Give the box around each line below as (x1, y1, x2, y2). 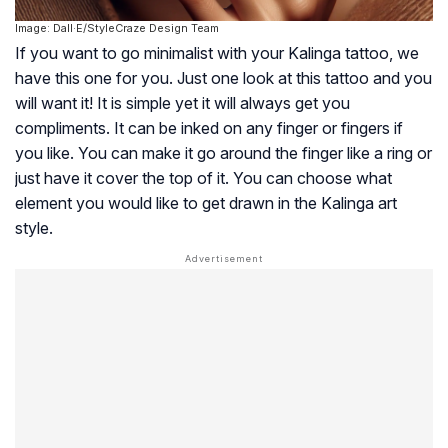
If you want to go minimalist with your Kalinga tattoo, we (15, 43, 419, 64)
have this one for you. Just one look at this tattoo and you (15, 68, 432, 89)
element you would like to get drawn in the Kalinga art (15, 193, 397, 214)
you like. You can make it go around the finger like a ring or (15, 143, 432, 164)
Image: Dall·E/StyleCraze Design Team (15, 21, 219, 36)
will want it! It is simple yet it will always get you (15, 93, 350, 114)
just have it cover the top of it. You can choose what (15, 168, 392, 189)
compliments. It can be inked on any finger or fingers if (15, 118, 403, 139)
